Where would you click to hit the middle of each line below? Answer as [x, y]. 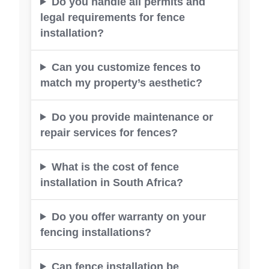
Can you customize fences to [126, 67]
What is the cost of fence [115, 167]
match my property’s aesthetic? [121, 83]
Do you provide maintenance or [132, 117]
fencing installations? [96, 232]
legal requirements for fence [113, 17]
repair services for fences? [109, 132]
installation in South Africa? [112, 182]
